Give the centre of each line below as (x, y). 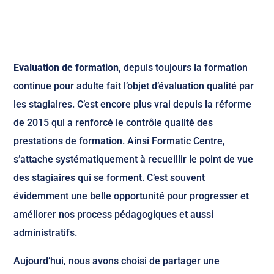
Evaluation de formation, (68, 68)
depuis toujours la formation (185, 68)
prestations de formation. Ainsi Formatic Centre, (120, 141)
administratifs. (46, 233)
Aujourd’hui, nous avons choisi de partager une (117, 261)
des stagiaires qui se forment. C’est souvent (109, 178)
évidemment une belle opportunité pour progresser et (131, 196)
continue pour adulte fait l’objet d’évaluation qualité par (134, 86)
